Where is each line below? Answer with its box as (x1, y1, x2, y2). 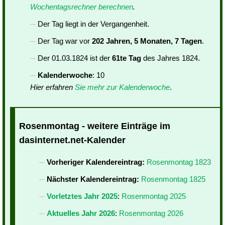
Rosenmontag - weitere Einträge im (19, 121, 170, 132)
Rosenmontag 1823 (147, 158, 211, 167)
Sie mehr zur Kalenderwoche (75, 83, 170, 91)
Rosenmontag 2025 (122, 192, 186, 201)
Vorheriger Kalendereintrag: (47, 158, 145, 167)
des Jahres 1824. (141, 54, 200, 62)
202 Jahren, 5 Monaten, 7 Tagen (92, 37, 202, 45)
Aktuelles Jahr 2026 (47, 209, 115, 218)
